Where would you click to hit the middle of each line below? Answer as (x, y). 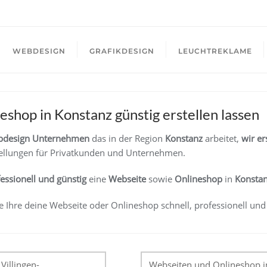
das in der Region (127, 138)
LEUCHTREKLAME (215, 51)
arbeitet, (222, 138)
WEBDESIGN (39, 51)
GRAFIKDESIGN (122, 51)
